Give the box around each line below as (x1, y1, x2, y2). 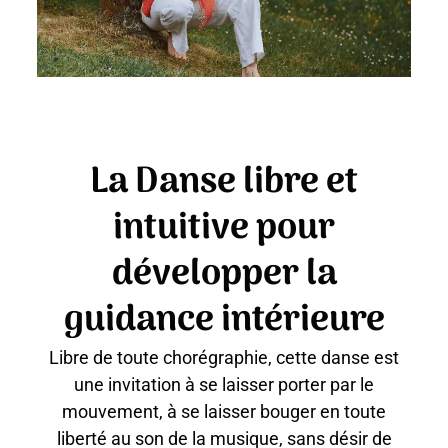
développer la (111, 245, 337, 305)
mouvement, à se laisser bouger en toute (62, 401, 386, 423)
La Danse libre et (90, 153, 358, 213)
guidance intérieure (63, 291, 385, 351)
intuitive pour (113, 199, 335, 259)
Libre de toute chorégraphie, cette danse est (49, 347, 399, 369)
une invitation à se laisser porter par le (74, 374, 374, 396)
